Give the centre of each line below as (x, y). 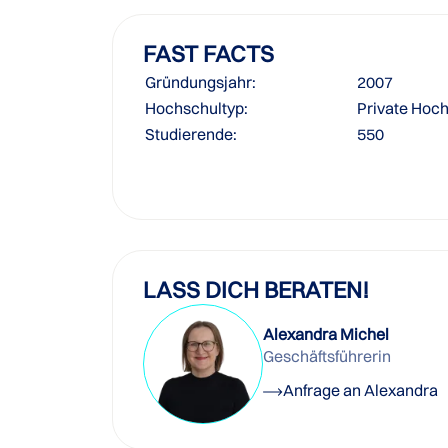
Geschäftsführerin (327, 356)
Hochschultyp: (196, 108)
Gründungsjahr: (200, 82)
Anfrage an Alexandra (360, 390)
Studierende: (191, 134)
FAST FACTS (208, 53)
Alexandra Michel (326, 334)
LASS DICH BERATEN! (256, 289)
